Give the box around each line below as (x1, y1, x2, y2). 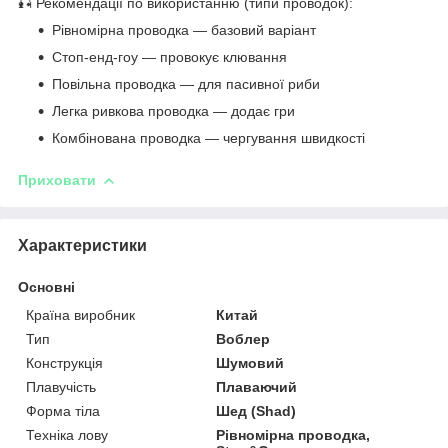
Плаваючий (216, 378, 298, 395)
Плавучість (26, 378, 96, 395)
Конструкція (26, 354, 103, 371)
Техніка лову (26, 426, 108, 443)
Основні (18, 278, 75, 295)
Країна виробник (26, 306, 135, 323)
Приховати (18, 171, 96, 188)
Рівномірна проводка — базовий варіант (52, 21, 316, 38)
